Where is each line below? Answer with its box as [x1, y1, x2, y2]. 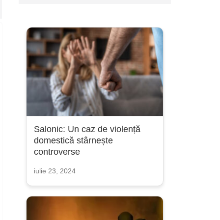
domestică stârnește [33, 136, 113, 145]
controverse [33, 147, 80, 157]
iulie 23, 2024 [33, 167, 76, 175]
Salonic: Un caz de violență [33, 124, 140, 134]
